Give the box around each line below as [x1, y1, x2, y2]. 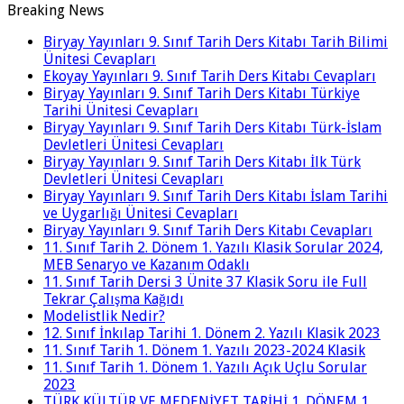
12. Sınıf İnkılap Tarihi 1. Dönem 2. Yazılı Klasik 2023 [43, 324, 381, 342]
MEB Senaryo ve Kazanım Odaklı [43, 255, 250, 273]
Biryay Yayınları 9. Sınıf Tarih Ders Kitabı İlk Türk [43, 152, 361, 170]
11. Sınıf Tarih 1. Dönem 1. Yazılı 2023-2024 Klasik [43, 341, 365, 359]
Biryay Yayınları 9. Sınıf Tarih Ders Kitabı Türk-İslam [43, 118, 381, 136]
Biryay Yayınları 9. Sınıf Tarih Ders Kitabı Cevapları [43, 221, 372, 239]
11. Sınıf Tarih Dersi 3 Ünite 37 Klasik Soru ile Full [43, 272, 367, 290]
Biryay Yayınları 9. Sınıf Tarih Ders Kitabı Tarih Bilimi [43, 32, 388, 50]
